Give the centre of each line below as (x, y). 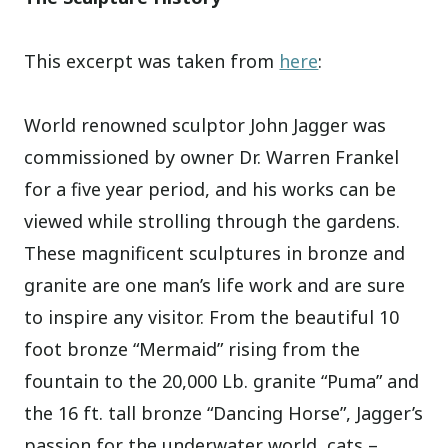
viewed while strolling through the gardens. (212, 221)
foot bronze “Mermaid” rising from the (192, 349)
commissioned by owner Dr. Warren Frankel (212, 157)
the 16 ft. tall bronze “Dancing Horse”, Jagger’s (224, 413)
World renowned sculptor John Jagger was (205, 125)
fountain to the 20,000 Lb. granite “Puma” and (222, 381)
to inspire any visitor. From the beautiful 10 (212, 317)
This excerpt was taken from (152, 61)
